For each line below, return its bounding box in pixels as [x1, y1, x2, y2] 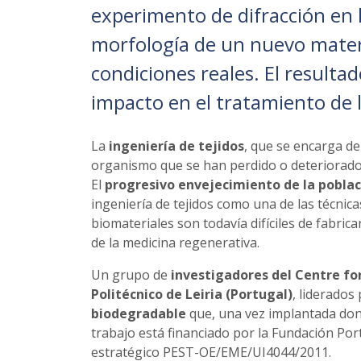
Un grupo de [90, 265, 171, 284]
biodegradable [90, 304, 186, 322]
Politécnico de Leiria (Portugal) [90, 284, 293, 303]
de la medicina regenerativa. [90, 233, 259, 251]
